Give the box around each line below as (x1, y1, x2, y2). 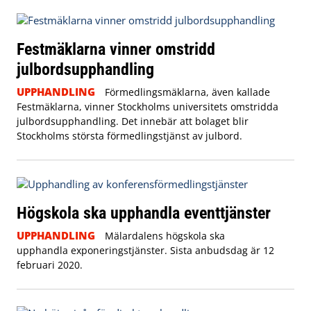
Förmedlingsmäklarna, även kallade (104, 85, 270, 99)
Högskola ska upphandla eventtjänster (17, 202, 271, 223)
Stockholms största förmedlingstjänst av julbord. (17, 128, 242, 142)
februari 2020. (17, 258, 83, 271)
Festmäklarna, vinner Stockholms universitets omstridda (17, 99, 278, 113)
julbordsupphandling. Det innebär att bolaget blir (17, 114, 249, 128)
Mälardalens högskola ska (104, 228, 225, 242)
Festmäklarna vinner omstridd (17, 38, 215, 59)
